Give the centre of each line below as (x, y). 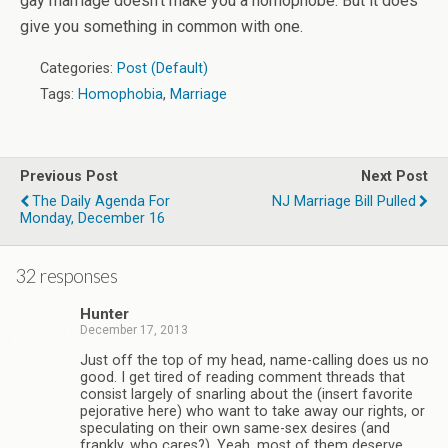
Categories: (78, 68)
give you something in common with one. (161, 26)
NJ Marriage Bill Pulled (344, 201)
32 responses (66, 275)
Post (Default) (162, 68)
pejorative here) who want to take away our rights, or (252, 411)
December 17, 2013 (134, 330)
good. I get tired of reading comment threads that (242, 377)
